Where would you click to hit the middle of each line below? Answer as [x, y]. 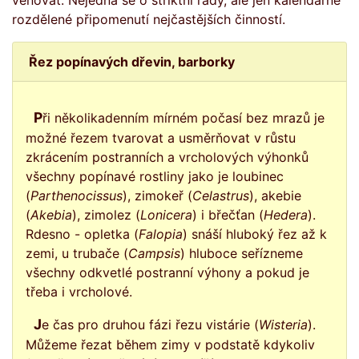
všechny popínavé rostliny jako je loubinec [155, 176]
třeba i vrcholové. [79, 292]
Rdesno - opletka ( [82, 234]
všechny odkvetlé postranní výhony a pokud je [167, 272]
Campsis [154, 253]
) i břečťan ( [228, 215]
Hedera [286, 215]
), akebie [275, 196]
